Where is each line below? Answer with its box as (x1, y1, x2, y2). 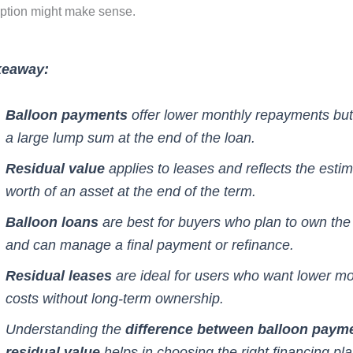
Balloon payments (5, 106, 128, 123)
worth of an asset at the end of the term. (5, 183, 256, 199)
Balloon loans (5, 214, 98, 230)
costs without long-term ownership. (5, 290, 224, 307)
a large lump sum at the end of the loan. (5, 129, 255, 146)
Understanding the (5, 321, 125, 337)
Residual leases (5, 267, 112, 284)
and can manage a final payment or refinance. (5, 236, 294, 253)
